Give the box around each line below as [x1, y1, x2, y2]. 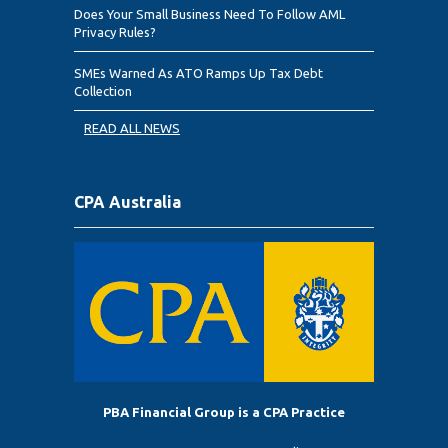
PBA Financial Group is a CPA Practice [103, 405, 345, 420]
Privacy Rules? [74, 25, 156, 40]
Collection [74, 84, 132, 99]
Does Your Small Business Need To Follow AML [74, 7, 345, 22]
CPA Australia [74, 193, 181, 212]
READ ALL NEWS [84, 121, 180, 136]
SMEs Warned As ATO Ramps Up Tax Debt [74, 66, 323, 81]
